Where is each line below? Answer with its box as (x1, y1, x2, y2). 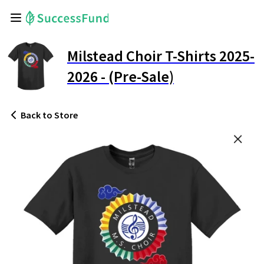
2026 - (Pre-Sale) (67, 67, 174, 86)
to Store (41, 109, 78, 121)
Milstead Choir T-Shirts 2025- (67, 46, 255, 65)
